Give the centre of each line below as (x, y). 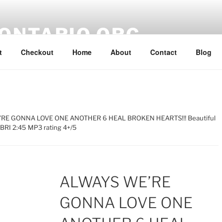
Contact (163, 52)
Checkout (37, 52)
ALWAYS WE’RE (115, 182)
